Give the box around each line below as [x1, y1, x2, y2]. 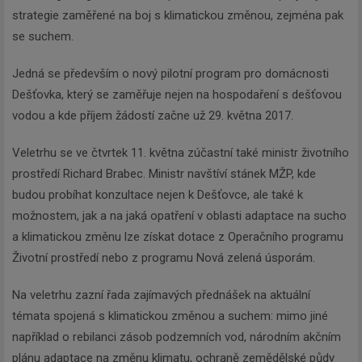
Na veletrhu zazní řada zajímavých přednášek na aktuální [12, 288, 310, 303]
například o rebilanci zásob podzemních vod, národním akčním [12, 330, 341, 345]
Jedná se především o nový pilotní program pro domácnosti [12, 66, 329, 82]
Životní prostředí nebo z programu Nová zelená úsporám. [12, 250, 315, 266]
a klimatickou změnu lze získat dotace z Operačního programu [12, 229, 343, 245]
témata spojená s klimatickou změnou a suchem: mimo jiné [12, 309, 328, 324]
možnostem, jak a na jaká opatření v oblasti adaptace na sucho [12, 208, 347, 224]
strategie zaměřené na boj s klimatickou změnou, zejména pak [12, 8, 343, 23]
